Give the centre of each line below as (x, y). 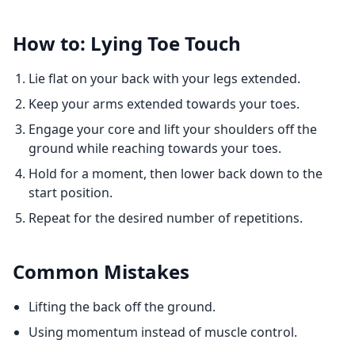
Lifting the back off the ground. (122, 307)
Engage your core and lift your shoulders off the (173, 129)
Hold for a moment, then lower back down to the (176, 174)
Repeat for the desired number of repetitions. (166, 218)
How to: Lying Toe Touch (127, 43)
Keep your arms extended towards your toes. (164, 104)
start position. (71, 193)
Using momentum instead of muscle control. (163, 332)
